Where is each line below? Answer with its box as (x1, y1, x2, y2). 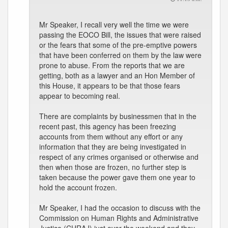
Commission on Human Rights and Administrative (39, 213, 198, 223)
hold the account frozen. (39, 182, 117, 192)
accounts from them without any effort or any (39, 131, 183, 141)
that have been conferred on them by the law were (39, 50, 202, 60)
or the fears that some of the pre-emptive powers (39, 40, 197, 50)
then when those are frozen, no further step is (39, 162, 186, 172)
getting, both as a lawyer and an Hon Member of (39, 70, 195, 80)
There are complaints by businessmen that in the (39, 111, 196, 121)
